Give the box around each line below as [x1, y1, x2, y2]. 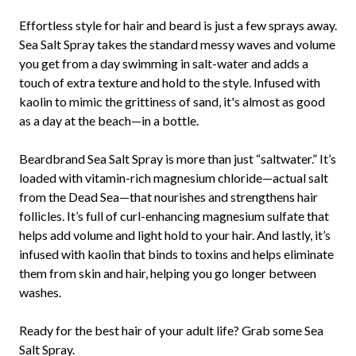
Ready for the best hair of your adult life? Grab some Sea [19, 323, 323, 339]
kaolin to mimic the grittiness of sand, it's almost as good [19, 94, 325, 110]
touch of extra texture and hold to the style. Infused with [19, 75, 320, 91]
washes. [19, 284, 61, 300]
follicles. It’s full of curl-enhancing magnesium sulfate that [19, 208, 329, 224]
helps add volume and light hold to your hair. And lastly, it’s [19, 227, 331, 243]
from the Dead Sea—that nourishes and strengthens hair [19, 189, 318, 205]
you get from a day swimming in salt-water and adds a [19, 56, 308, 72]
